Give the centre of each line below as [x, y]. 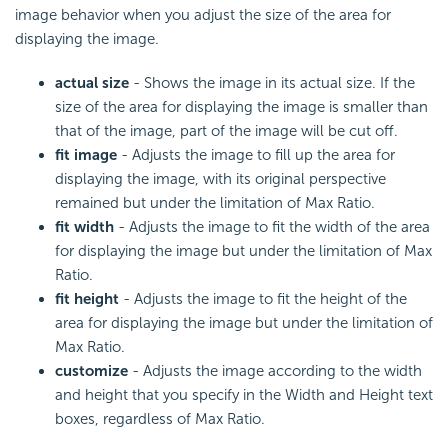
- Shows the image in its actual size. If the [272, 82]
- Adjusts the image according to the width [275, 370]
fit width [84, 226]
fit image [86, 154]
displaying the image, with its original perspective [220, 178]
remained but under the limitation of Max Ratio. [215, 202]
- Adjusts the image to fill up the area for [256, 154]
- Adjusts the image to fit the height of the [263, 298]
